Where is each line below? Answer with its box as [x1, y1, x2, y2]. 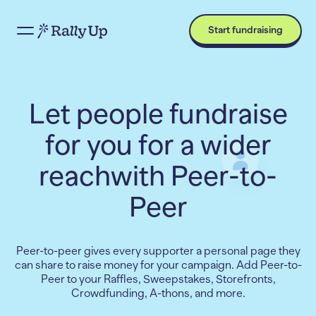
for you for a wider [44, 129, 272, 161]
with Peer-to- [111, 160, 277, 192]
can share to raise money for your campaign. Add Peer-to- [14, 259, 302, 272]
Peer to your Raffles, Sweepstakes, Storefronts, [40, 273, 276, 286]
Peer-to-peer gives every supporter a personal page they [16, 245, 300, 257]
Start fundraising [208, 24, 283, 35]
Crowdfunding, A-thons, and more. [71, 287, 245, 300]
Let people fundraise [28, 98, 288, 130]
